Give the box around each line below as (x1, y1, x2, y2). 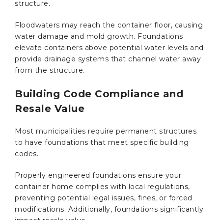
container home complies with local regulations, (15, 182, 190, 191)
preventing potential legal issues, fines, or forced (15, 193, 192, 202)
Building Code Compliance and (15, 87, 183, 100)
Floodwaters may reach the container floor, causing (15, 20, 203, 29)
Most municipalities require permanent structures (15, 126, 196, 136)
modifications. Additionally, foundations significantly (15, 204, 203, 214)
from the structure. (15, 65, 85, 75)
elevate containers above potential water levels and (15, 43, 204, 52)
